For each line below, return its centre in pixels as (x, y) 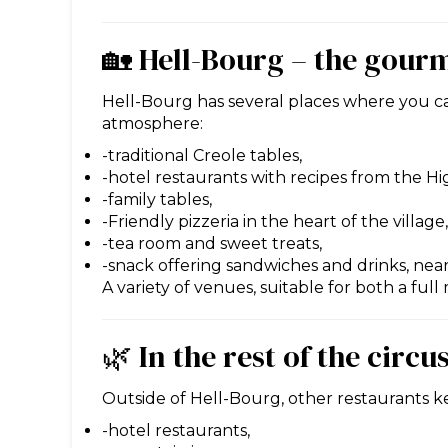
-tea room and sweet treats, (212, 243)
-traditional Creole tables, (202, 155)
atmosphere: (152, 123)
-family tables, (157, 199)
